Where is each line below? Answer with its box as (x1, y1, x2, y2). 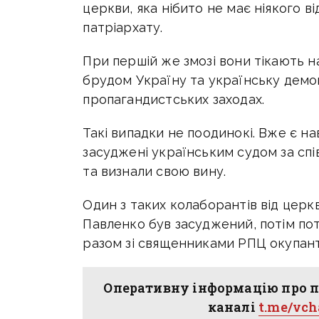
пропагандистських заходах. (83, 91, 265, 107)
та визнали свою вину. (83, 163, 226, 179)
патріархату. (83, 19, 163, 35)
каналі (207, 298, 259, 315)
